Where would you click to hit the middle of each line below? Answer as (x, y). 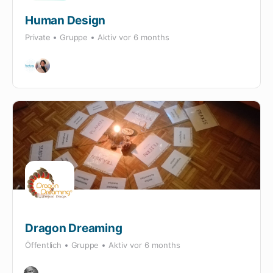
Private (38, 37)
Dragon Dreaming (74, 228)
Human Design (66, 20)
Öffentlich (43, 245)
